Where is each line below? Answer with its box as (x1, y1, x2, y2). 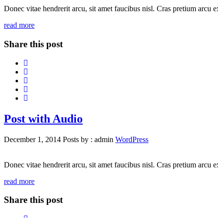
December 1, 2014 (4, 135, 63, 144)
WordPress (115, 135, 148, 144)
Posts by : (63, 135, 94, 144)
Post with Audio (4, 112, 83, 125)
